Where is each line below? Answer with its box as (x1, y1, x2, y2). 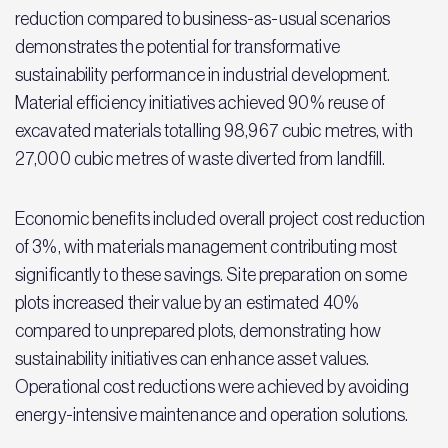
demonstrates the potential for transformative (15, 37, 340, 57)
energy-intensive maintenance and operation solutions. (15, 405, 409, 425)
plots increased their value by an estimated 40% (15, 293, 359, 313)
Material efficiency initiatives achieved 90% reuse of (15, 93, 386, 113)
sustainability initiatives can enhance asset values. (15, 349, 370, 369)
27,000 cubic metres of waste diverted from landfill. (15, 149, 386, 169)
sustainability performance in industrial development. (15, 65, 391, 85)
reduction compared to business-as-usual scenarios (15, 9, 391, 29)
